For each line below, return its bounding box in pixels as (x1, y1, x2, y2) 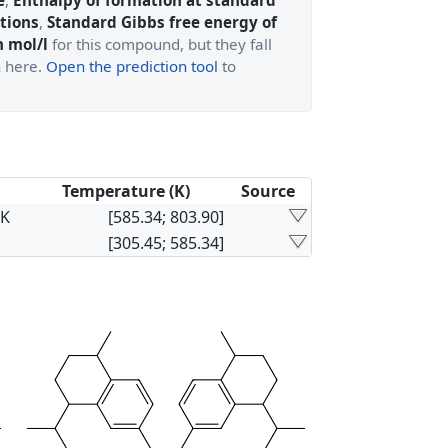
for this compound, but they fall (48, 34, 272, 54)
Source (241, 180, 295, 202)
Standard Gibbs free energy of (47, 12, 277, 32)
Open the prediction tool (46, 56, 218, 76)
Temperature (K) (61, 180, 190, 202)
